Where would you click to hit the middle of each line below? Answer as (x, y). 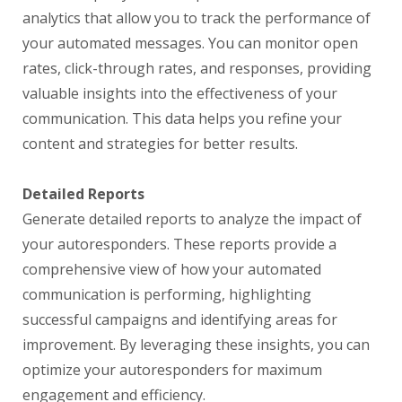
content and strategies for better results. (160, 144)
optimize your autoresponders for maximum (172, 370)
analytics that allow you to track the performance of (197, 18)
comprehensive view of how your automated (172, 269)
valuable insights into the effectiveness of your (180, 93)
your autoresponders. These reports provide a (179, 244)
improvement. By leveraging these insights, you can (196, 345)
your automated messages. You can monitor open (190, 43)
